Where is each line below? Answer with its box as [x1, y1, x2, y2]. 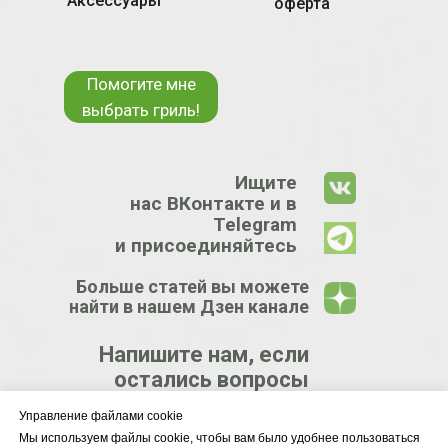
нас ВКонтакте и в [130, 191, 297, 215]
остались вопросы [114, 366, 309, 392]
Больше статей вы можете [76, 275, 309, 297]
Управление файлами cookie [19, 409, 183, 424]
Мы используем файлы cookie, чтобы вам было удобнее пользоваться [19, 431, 420, 446]
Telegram [213, 212, 297, 236]
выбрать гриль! [82, 99, 200, 120]
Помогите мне [86, 73, 196, 94]
